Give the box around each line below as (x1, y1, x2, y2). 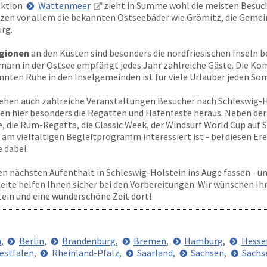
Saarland (137, 247, 173, 259)
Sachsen (191, 247, 225, 259)
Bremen (133, 235, 167, 247)
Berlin (18, 235, 44, 247)
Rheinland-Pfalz (51, 247, 119, 259)
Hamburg (184, 235, 223, 247)
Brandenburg (62, 235, 116, 247)
